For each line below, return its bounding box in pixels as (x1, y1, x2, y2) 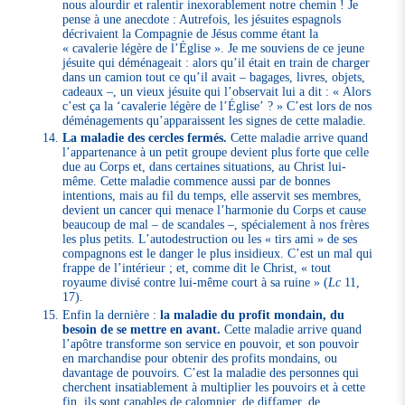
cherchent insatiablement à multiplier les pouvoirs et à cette (62, 379, 366, 394)
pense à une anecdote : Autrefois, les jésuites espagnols (62, 11, 342, 26)
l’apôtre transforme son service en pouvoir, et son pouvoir (62, 335, 360, 351)
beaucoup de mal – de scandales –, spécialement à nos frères (62, 217, 370, 232)
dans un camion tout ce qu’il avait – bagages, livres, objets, (62, 69, 366, 84)
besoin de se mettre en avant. (62, 321, 221, 336)
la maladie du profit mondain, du (160, 306, 345, 322)
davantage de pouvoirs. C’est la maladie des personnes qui (62, 364, 360, 380)
